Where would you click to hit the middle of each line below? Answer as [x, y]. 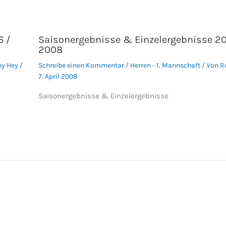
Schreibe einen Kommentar [81, 65]
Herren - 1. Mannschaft [165, 65]
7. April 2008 [58, 76]
